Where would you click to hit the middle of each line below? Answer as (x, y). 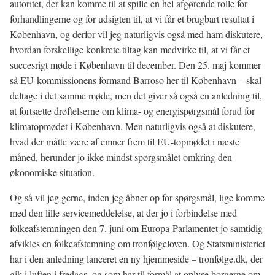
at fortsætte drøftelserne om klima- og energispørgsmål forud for (132, 111)
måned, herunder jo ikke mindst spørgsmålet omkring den (121, 157)
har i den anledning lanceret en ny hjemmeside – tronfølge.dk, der (136, 259)
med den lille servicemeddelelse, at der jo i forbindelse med (123, 213)
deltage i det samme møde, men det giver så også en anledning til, (136, 95)
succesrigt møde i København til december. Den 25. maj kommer (135, 65)
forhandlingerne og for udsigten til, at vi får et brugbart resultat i (132, 19)
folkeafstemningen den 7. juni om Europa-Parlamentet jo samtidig (136, 228)
